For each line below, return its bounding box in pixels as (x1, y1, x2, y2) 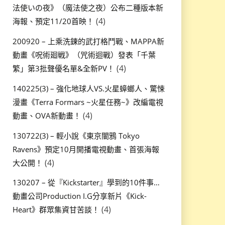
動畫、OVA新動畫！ (12, 110, 81, 121)
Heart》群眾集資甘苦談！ (12, 204, 99, 215)
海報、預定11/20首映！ (12, 16, 94, 27)
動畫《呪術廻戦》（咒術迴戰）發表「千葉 (12, 49, 156, 60)
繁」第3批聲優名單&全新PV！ (12, 63, 115, 73)
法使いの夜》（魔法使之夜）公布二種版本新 (12, 3, 163, 13)
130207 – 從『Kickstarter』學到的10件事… (12, 177, 160, 188)
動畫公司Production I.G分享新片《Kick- (12, 191, 147, 201)
